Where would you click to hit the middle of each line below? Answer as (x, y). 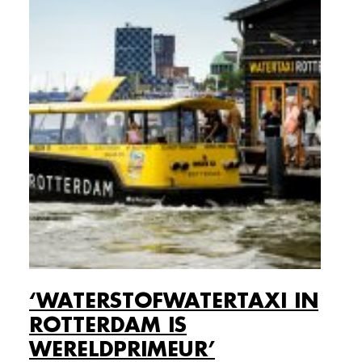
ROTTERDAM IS (108, 325)
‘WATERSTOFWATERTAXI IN (174, 301)
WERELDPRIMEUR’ (122, 349)
